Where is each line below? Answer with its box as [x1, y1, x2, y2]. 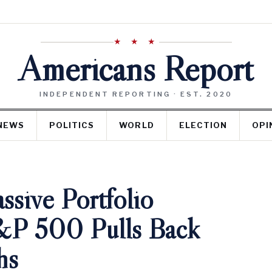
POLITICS [49, 120, 95, 130]
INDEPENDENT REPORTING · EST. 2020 [39, 90, 233, 98]
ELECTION [178, 120, 227, 130]
